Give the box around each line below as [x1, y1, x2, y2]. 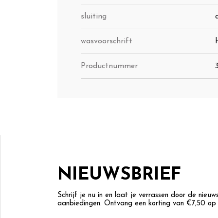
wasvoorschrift [81, 37, 132, 46]
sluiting [81, 13, 107, 21]
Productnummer [81, 62, 138, 71]
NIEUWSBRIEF [57, 166, 181, 184]
